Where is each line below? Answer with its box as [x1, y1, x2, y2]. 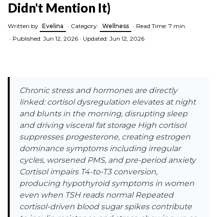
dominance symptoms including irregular [19, 144, 181, 153]
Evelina [42, 22, 63, 30]
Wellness [102, 22, 129, 30]
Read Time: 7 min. [136, 22, 186, 30]
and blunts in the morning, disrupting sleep [19, 109, 187, 118]
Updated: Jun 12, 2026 [83, 35, 144, 42]
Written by [8, 22, 40, 30]
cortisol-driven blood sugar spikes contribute [19, 202, 192, 211]
